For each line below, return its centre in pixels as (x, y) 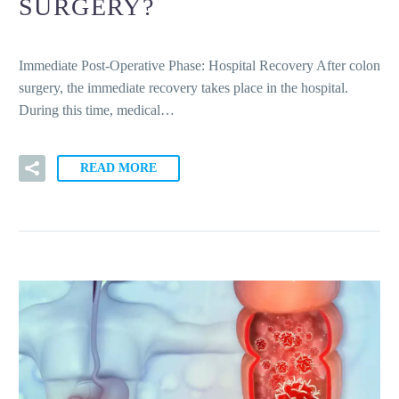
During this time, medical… (97, 110)
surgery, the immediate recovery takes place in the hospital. (183, 87)
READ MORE (118, 167)
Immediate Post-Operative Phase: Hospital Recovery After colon (199, 65)
